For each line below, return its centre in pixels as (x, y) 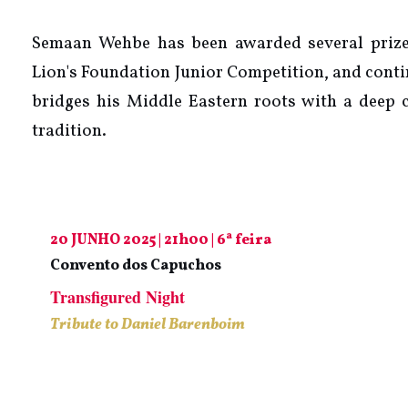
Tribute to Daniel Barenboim (148, 325)
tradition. (70, 131)
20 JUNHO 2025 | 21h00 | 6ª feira (161, 240)
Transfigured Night (118, 296)
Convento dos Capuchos (136, 265)
